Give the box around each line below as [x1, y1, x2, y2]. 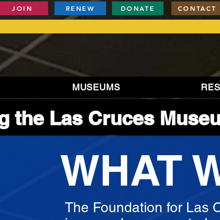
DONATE [120, 4, 155, 12]
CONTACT [177, 4, 217, 12]
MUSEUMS [72, 82, 120, 92]
